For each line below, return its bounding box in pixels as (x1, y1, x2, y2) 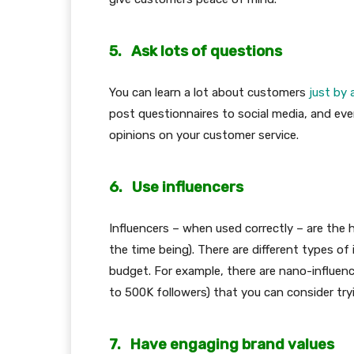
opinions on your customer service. (109, 127, 299, 142)
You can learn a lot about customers (109, 85, 309, 100)
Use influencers (132, 178, 243, 196)
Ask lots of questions (131, 42, 282, 60)
